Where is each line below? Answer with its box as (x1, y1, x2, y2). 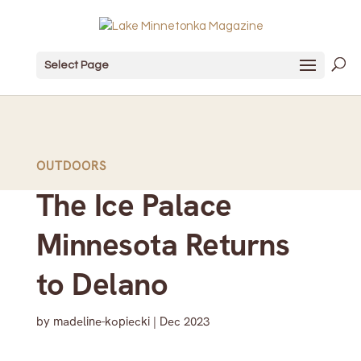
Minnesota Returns (35, 225, 290, 265)
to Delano (35, 264, 168, 305)
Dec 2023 (159, 313, 210, 330)
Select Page (44, 59, 109, 71)
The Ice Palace (35, 185, 232, 226)
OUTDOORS (35, 158, 106, 174)
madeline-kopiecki (52, 313, 150, 330)
